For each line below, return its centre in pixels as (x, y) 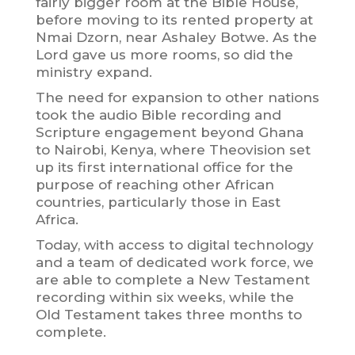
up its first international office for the (164, 167)
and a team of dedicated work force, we (174, 262)
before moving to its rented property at (174, 19)
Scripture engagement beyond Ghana (169, 132)
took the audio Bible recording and (158, 115)
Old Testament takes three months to (168, 314)
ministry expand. (94, 72)
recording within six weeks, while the (164, 297)
